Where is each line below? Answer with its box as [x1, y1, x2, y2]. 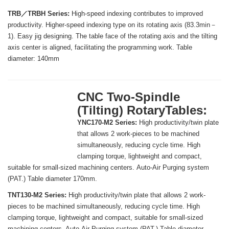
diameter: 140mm [8, 55, 59, 63]
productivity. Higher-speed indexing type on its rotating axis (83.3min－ [8, 21, 217, 29]
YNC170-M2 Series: [77, 119, 137, 127]
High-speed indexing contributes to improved [70, 10, 203, 18]
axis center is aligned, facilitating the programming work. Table [8, 43, 192, 52]
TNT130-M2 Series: [8, 191, 68, 199]
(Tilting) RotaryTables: [77, 103, 207, 118]
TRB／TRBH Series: [8, 10, 70, 18]
